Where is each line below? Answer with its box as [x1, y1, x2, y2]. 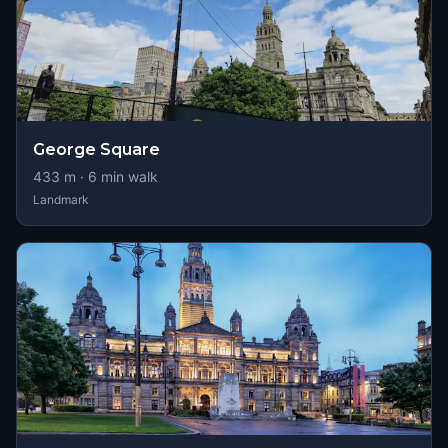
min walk [97, 168, 158, 185]
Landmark [33, 192, 89, 207]
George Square [33, 140, 160, 159]
